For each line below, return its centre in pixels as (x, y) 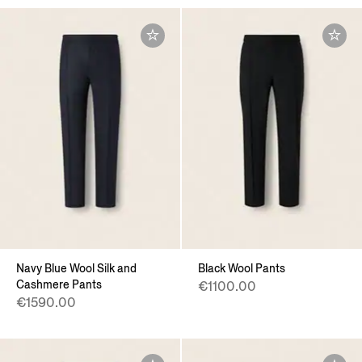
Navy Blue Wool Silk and (76, 268)
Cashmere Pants (59, 284)
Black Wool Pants (242, 268)
